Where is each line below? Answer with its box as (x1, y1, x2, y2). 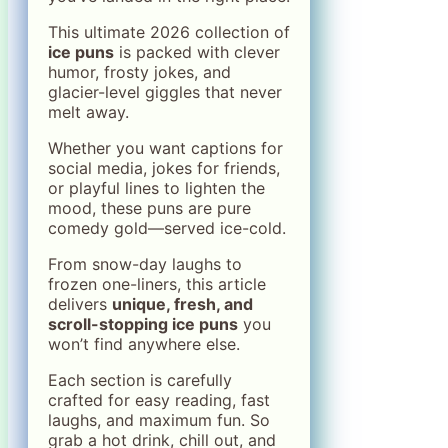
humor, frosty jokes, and (48, 61, 231, 82)
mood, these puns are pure (48, 197, 251, 218)
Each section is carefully (48, 369, 232, 390)
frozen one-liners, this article (48, 273, 266, 294)
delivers (48, 293, 112, 314)
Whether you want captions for (48, 137, 283, 158)
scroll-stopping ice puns (48, 313, 238, 334)
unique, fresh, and (112, 293, 253, 314)
